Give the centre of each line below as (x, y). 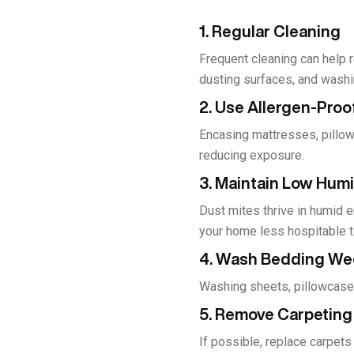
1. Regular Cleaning (270, 31)
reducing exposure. (252, 155)
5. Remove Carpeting (276, 314)
